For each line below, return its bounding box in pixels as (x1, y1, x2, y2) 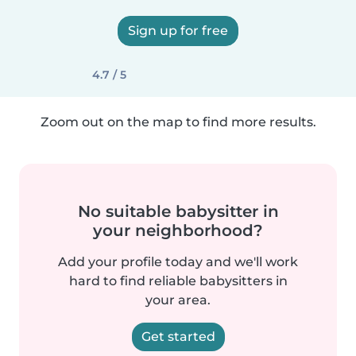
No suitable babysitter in (77, 202, 279, 221)
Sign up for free (128, 23, 228, 38)
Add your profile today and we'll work (58, 254, 298, 269)
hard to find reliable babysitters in (68, 273, 288, 288)
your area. (145, 292, 211, 308)
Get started (141, 329, 215, 344)
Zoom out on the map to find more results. (40, 114, 316, 130)
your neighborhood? (93, 221, 263, 240)
